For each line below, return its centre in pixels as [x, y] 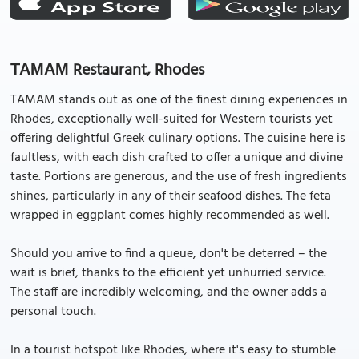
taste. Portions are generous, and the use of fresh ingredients [179, 177]
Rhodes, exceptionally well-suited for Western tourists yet [171, 119]
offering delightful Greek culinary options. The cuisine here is [178, 139]
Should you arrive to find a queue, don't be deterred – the [169, 254]
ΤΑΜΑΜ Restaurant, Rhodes [107, 71]
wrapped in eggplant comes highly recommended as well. [170, 216]
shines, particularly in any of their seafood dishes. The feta [171, 196]
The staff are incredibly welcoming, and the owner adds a [169, 292]
